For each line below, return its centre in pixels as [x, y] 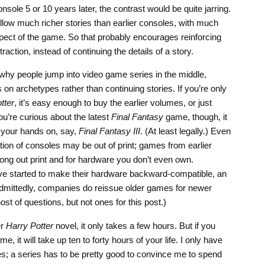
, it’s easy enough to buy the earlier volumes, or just [113, 103]
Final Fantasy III [109, 131]
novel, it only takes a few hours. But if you [134, 225]
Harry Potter [29, 225]
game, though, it [195, 117]
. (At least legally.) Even [185, 131]
